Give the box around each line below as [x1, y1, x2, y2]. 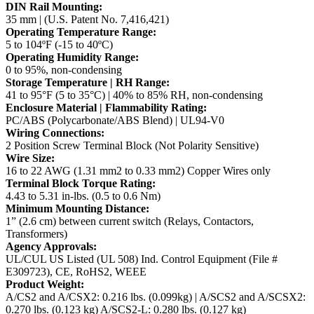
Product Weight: [6, 278, 84, 291]
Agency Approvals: [6, 240, 97, 253]
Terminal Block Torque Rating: [6, 177, 156, 190]
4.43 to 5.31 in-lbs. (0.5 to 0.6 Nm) [6, 190, 161, 203]
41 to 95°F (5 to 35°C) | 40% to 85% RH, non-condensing [6, 89, 263, 102]
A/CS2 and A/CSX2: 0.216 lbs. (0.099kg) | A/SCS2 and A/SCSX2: [6, 291, 306, 303]
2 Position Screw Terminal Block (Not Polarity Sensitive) [6, 139, 259, 152]
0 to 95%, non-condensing [6, 64, 122, 76]
